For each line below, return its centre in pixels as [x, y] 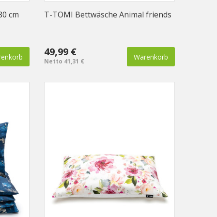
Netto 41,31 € [64, 62]
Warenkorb [151, 57]
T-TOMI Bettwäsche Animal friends [108, 15]
